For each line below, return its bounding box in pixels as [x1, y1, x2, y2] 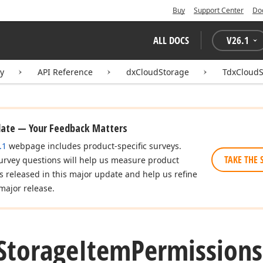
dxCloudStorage [126, 66, 189, 77]
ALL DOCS [153, 33, 189, 47]
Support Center [194, 5, 244, 15]
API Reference [38, 66, 93, 77]
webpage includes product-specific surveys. [6, 140, 181, 151]
